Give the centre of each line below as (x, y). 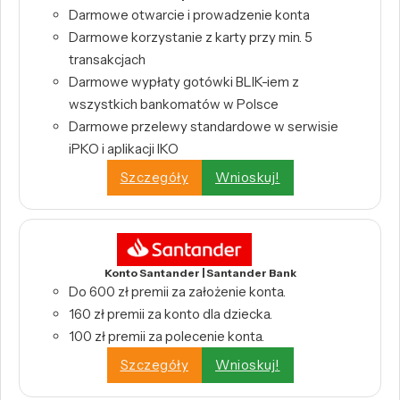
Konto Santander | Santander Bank (200, 272)
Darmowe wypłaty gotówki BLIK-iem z (184, 81)
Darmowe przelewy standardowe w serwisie (204, 126)
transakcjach (107, 59)
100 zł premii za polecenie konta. (167, 336)
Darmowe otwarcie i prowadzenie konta (189, 14)
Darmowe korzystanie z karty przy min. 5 (191, 37)
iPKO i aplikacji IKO (124, 148)
